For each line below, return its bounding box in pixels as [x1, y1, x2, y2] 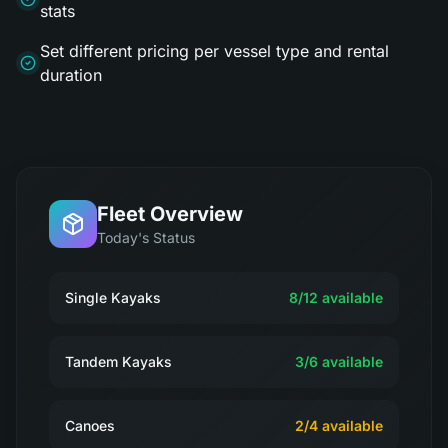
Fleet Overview [97, 202, 243, 226]
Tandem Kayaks [65, 353, 172, 370]
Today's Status [97, 229, 195, 246]
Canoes [65, 417, 115, 434]
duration [40, 65, 102, 85]
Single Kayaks [65, 289, 161, 306]
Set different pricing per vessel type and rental [40, 41, 389, 61]
